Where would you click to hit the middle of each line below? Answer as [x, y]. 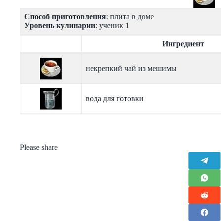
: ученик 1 [112, 26]
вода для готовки [115, 99]
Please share [39, 147]
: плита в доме [130, 17]
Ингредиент [183, 44]
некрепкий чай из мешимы [131, 69]
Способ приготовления [65, 17]
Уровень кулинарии [60, 26]
